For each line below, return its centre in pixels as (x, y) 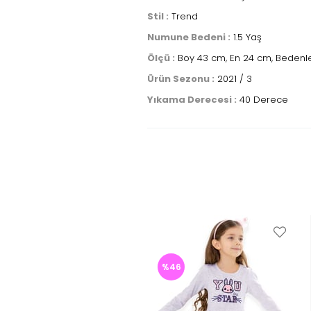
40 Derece (262, 100)
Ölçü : (161, 58)
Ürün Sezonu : (181, 79)
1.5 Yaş (246, 37)
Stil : (158, 16)
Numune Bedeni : (189, 37)
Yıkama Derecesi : (192, 100)
